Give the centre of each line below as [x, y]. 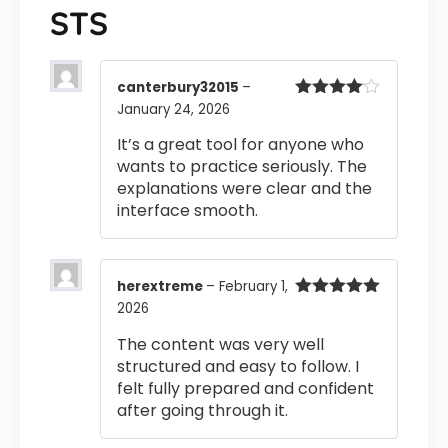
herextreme [161, 287]
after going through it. [202, 410]
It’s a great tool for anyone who [240, 145]
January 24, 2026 [173, 110]
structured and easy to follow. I [238, 366]
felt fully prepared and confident [245, 388]
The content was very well [220, 344]
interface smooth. [187, 211]
